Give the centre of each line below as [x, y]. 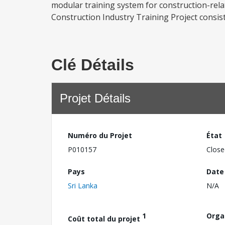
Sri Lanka [83, 185]
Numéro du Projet [100, 135]
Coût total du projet [105, 218]
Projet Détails [95, 98]
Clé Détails [93, 65]
